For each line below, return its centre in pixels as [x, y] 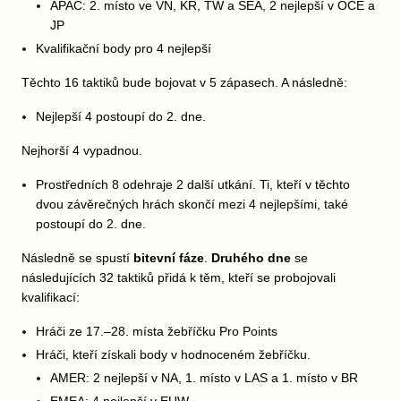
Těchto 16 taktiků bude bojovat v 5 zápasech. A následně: [184, 82]
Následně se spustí [77, 258]
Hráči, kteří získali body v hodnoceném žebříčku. [173, 354]
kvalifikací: [51, 297]
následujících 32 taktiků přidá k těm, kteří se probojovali [179, 277]
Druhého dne [251, 258]
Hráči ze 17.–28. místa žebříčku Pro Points [157, 331]
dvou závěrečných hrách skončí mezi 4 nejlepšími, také [192, 204]
